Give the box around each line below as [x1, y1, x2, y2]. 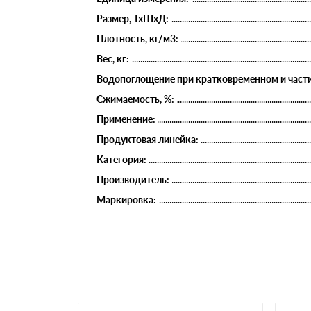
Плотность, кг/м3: [96, 32, 178, 44]
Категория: [96, 153, 146, 165]
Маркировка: [96, 193, 156, 205]
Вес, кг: [96, 52, 129, 65]
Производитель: [96, 173, 169, 185]
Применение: [96, 112, 155, 125]
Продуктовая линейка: [96, 133, 199, 145]
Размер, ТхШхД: [96, 12, 169, 24]
